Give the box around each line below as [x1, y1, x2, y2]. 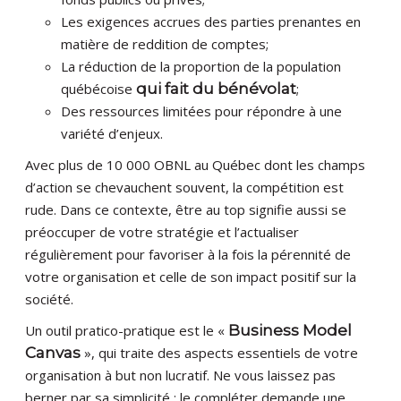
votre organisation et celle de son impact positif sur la [25, 268, 357, 286]
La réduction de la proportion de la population [61, 57, 342, 76]
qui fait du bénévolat [136, 80, 297, 98]
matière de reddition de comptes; [61, 35, 269, 54]
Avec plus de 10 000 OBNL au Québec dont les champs [25, 156, 366, 175]
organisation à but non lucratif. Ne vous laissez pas [25, 366, 337, 385]
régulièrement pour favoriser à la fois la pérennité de [25, 245, 352, 264]
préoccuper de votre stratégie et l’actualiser [25, 223, 300, 242]
